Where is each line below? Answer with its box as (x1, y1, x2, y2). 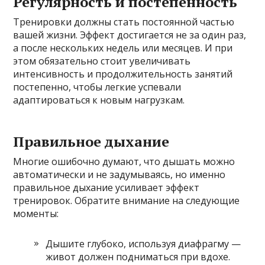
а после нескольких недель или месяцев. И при (13, 41, 233, 55)
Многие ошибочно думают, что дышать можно (13, 155, 235, 169)
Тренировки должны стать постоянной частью (13, 15, 235, 29)
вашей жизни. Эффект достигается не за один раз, (13, 28, 247, 42)
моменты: (13, 207, 59, 221)
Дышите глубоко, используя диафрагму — (46, 237, 241, 251)
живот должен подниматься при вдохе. (46, 250, 231, 264)
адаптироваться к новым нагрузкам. (13, 93, 185, 107)
